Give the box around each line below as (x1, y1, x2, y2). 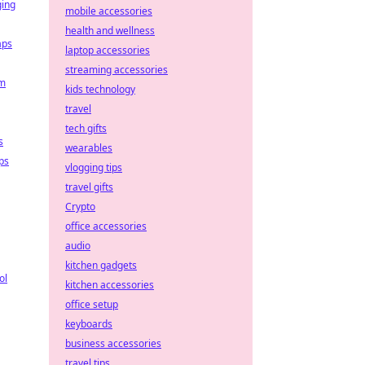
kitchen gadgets (65, 258, 137, 272)
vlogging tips (65, 161, 122, 174)
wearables (65, 141, 112, 155)
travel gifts (65, 180, 113, 194)
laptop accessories (65, 43, 150, 57)
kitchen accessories (65, 278, 154, 292)
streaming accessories (65, 63, 168, 77)
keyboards (65, 317, 112, 331)
